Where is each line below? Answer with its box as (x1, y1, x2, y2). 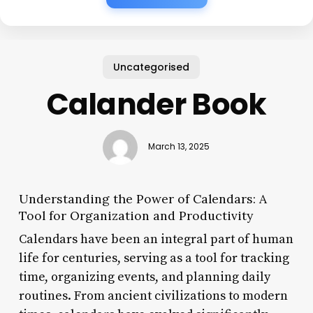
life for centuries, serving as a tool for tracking (18, 249, 289, 266)
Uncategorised (112, 59, 189, 74)
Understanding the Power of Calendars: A (18, 190, 267, 207)
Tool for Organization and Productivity (18, 207, 253, 224)
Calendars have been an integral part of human (18, 231, 293, 247)
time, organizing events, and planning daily (18, 268, 270, 285)
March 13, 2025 (148, 141, 210, 153)
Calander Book (46, 83, 266, 125)
